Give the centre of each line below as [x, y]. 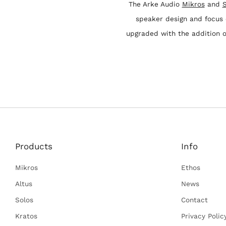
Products [34, 146]
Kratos [26, 216]
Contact [194, 200]
